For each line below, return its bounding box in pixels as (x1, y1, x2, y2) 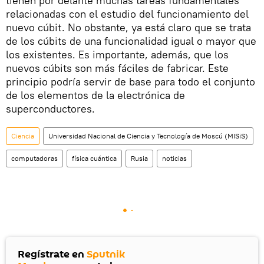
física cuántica (72, 153, 117, 163)
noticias (162, 153, 187, 163)
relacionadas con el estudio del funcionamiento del (6, 6, 249, 21)
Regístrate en (18, 246, 87, 262)
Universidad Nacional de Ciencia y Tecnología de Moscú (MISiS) (48, 131, 248, 140)
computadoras (11, 153, 58, 163)
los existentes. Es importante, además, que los (6, 47, 229, 61)
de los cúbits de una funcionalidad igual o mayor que (6, 34, 256, 48)
